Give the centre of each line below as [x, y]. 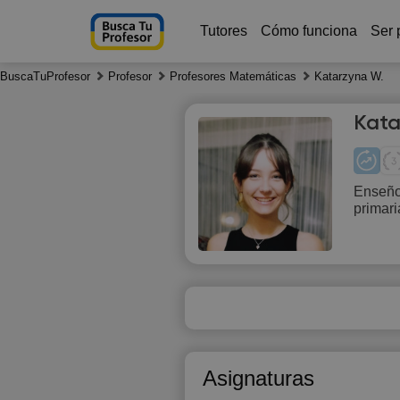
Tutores [223, 31]
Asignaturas [258, 378]
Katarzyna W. [349, 76]
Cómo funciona [308, 31]
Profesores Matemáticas [233, 76]
